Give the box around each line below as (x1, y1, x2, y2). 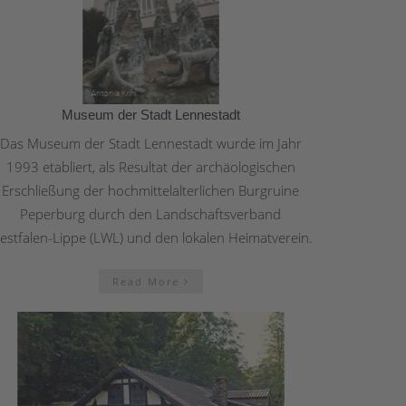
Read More (111, 274, 184, 288)
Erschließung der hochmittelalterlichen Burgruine (2, 180, 299, 199)
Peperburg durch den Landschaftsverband (20, 204, 281, 223)
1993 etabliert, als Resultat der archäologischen (5, 157, 295, 176)
